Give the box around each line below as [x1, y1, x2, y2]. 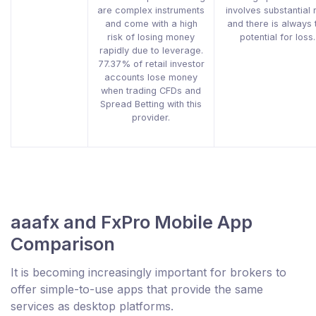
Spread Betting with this [100, 99, 202, 110]
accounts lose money [104, 72, 197, 83]
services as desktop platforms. [11, 299, 174, 314]
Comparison [11, 233, 115, 255]
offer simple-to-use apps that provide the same [11, 282, 263, 297]
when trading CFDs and [101, 85, 201, 97]
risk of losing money [107, 32, 195, 43]
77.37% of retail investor [97, 59, 205, 70]
